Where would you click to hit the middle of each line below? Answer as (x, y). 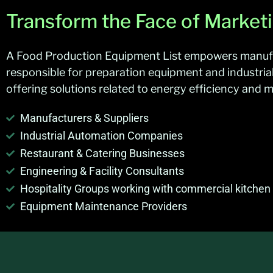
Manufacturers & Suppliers (84, 118)
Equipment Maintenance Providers (103, 207)
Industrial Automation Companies (101, 136)
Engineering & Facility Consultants (102, 171)
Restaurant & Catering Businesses (102, 154)
